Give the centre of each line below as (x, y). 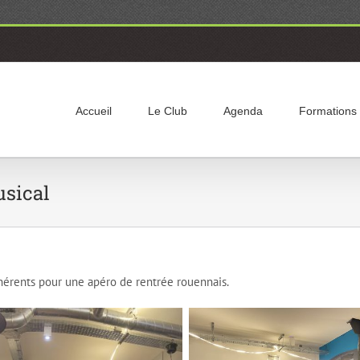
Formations (328, 111)
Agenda (243, 111)
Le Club (168, 111)
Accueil (94, 111)
